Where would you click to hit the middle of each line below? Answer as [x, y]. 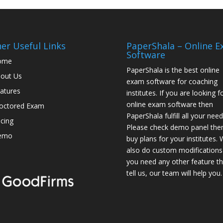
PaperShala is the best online [173, 70]
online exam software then [169, 104]
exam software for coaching [172, 81]
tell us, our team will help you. [174, 173]
